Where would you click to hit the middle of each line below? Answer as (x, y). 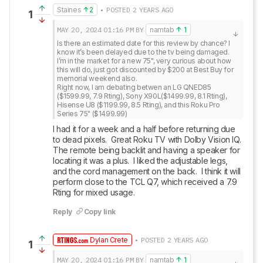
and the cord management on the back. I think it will (147, 171)
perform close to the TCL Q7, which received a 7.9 (145, 182)
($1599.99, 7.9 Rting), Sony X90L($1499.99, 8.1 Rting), (142, 96)
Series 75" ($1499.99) (92, 114)
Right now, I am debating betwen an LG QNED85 (134, 87)
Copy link (100, 212)
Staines (69, 10)
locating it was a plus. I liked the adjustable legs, (140, 161)
